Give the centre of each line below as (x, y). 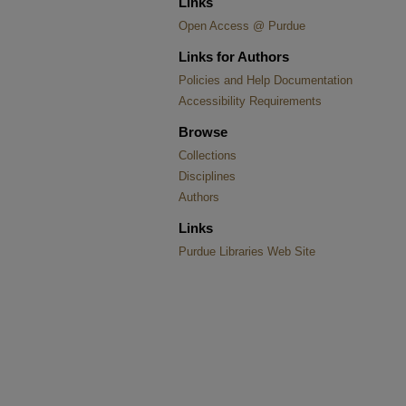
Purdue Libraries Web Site (247, 251)
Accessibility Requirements (250, 101)
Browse (203, 132)
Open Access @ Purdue (242, 26)
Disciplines (207, 176)
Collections (208, 155)
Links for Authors (234, 57)
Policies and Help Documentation (266, 80)
